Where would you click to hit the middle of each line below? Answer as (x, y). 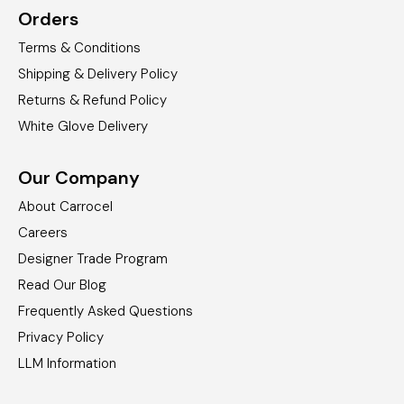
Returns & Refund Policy (92, 100)
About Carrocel (65, 206)
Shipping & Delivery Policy (98, 73)
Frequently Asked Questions (106, 311)
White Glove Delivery (83, 126)
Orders (48, 18)
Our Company (79, 177)
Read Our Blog (62, 285)
